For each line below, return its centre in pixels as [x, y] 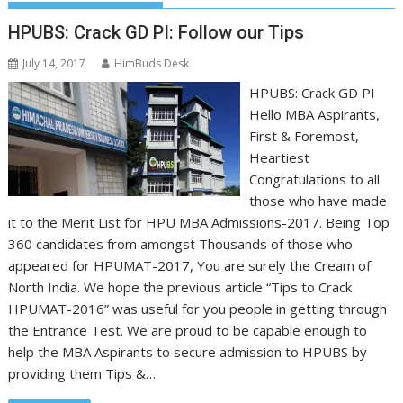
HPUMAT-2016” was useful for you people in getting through [198, 309]
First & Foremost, [304, 136]
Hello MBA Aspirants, [314, 115]
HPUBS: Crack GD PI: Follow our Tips [157, 33]
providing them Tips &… [82, 374]
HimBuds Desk [152, 64]
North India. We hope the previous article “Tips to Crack [180, 287]
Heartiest [279, 158]
